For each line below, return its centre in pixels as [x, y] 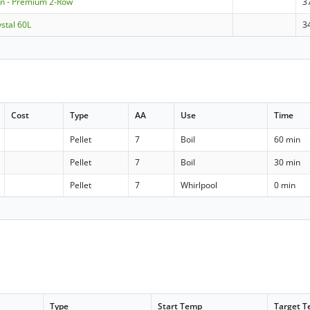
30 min [288, 162]
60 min [288, 139]
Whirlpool [199, 185]
